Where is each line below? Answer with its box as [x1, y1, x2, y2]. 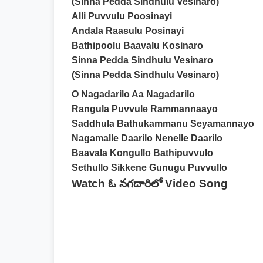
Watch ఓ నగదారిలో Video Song [72, 177, 228, 190]
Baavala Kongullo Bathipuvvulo [72, 148, 213, 158]
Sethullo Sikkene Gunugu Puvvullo [72, 163, 227, 173]
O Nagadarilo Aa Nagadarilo [72, 89, 195, 99]
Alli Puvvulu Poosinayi [72, 11, 172, 21]
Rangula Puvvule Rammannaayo [72, 104, 218, 114]
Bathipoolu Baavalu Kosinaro [72, 41, 203, 50]
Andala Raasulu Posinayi [72, 26, 184, 36]
